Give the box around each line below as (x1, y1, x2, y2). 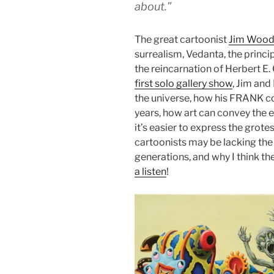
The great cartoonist (135, 33, 229, 45)
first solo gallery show (135, 77, 232, 89)
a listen (135, 165, 166, 177)
